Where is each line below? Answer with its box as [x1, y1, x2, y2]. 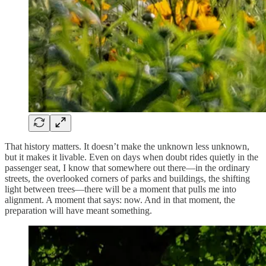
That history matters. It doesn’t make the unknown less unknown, [5, 141, 249, 152]
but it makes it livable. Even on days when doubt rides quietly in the [5, 152, 258, 163]
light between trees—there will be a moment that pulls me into [5, 184, 236, 195]
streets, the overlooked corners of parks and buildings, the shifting [5, 173, 250, 184]
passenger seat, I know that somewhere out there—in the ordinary [5, 163, 250, 173]
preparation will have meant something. [5, 205, 152, 216]
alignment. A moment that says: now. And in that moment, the [5, 195, 235, 205]
